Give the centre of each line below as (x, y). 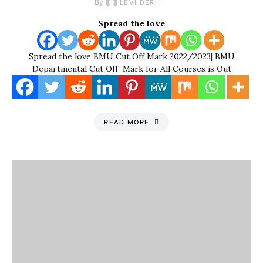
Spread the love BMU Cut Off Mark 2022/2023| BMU (131, 56)
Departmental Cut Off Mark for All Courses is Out (131, 69)
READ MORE (127, 122)
